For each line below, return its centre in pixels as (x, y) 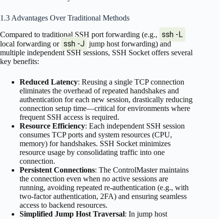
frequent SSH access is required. (69, 117)
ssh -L (172, 34)
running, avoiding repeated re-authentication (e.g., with (104, 187)
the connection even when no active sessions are (94, 178)
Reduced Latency (49, 82)
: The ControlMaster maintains (142, 170)
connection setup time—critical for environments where (105, 108)
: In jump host (146, 214)
